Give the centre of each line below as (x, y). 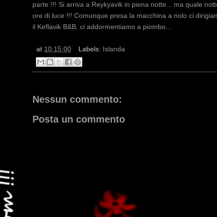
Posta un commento (79, 119)
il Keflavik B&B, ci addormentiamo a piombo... (102, 27)
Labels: (90, 49)
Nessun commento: (77, 99)
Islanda (114, 49)
